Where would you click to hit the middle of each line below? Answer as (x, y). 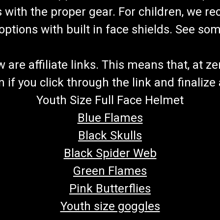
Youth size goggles (110, 206)
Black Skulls (110, 135)
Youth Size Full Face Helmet (110, 100)
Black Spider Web (110, 153)
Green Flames (110, 171)
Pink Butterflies (110, 188)
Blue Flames (110, 118)
